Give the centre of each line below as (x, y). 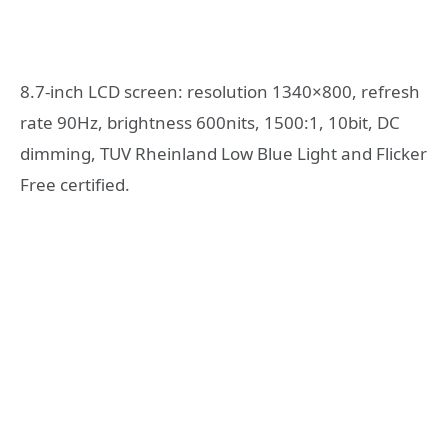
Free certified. (75, 184)
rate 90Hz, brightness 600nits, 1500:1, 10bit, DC (210, 122)
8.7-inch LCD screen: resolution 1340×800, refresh (220, 91)
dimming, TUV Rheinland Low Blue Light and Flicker (223, 153)
